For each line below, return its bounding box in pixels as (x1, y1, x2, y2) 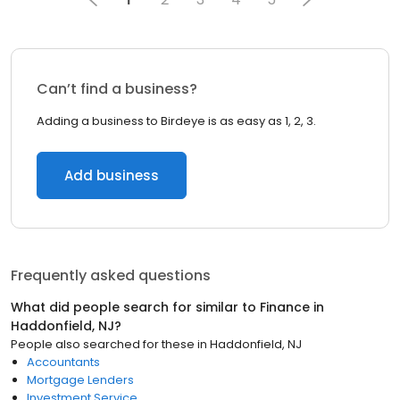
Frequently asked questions (11, 265, 211, 286)
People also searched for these (11, 336, 195, 353)
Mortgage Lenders (27, 371, 134, 388)
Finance (260, 298, 310, 316)
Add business (64, 166, 159, 185)
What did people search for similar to (11, 298, 260, 316)
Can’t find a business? (37, 79, 197, 99)
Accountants (27, 354, 100, 371)
